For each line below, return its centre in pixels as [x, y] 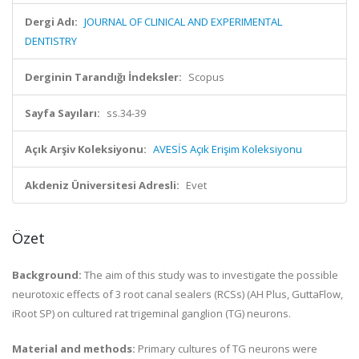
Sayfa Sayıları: [63, 113]
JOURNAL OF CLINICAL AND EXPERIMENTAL [183, 22]
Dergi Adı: [51, 22]
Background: [48, 275]
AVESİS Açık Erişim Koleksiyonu [228, 149]
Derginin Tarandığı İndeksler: [103, 77]
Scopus [206, 77]
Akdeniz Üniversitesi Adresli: [102, 185]
